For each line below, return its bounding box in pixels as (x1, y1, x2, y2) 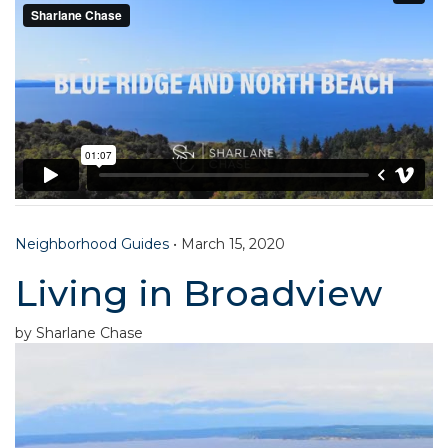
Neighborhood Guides (15, 234, 169, 253)
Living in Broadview (15, 270, 382, 315)
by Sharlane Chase (15, 323, 143, 342)
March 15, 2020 (181, 234, 285, 253)
